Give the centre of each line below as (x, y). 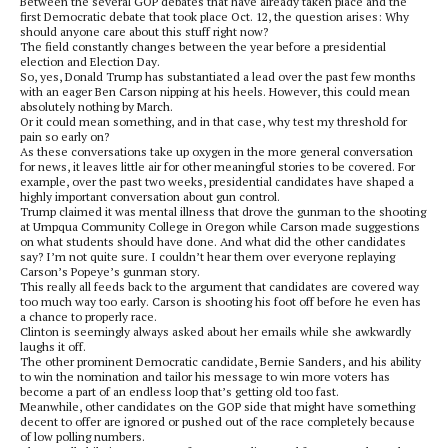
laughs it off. (53, 346)
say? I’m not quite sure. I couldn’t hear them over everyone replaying (207, 256)
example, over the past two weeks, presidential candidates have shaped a (217, 181)
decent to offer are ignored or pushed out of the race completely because (217, 421)
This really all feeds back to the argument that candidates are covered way (219, 286)
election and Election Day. (90, 61)
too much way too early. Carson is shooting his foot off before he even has (220, 301)
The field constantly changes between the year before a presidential (203, 46)
